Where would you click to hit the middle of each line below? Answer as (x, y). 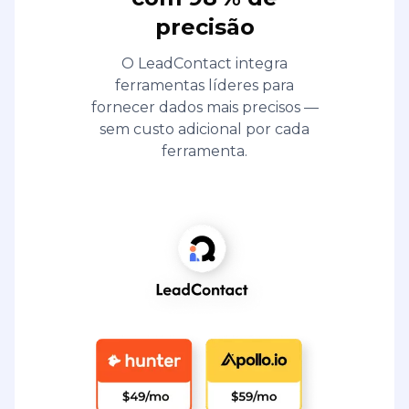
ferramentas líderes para (204, 85)
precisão (204, 26)
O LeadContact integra (204, 63)
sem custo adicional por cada (204, 129)
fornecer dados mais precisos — (204, 107)
